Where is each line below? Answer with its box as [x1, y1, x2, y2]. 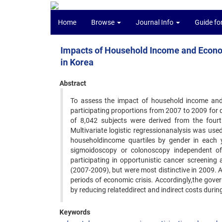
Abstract [59, 79, 86, 87]
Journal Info [136, 18, 175, 26]
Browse [91, 18, 116, 26]
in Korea [60, 57, 94, 67]
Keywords [59, 208, 90, 216]
